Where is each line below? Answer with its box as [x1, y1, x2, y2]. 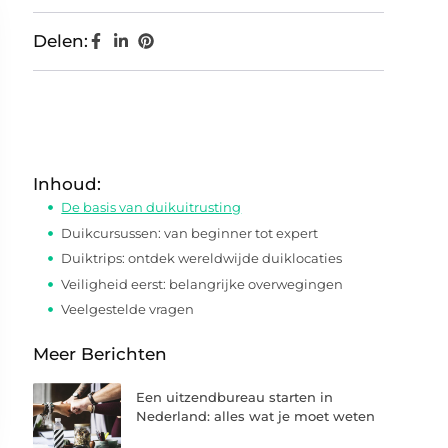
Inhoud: [33, 174, 102, 194]
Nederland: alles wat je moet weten [136, 407, 376, 424]
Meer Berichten [33, 343, 168, 364]
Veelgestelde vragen [61, 301, 195, 317]
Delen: [33, 31, 89, 51]
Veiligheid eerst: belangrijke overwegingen [61, 275, 344, 292]
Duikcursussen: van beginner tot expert [61, 224, 319, 241]
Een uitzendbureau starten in [136, 388, 334, 405]
